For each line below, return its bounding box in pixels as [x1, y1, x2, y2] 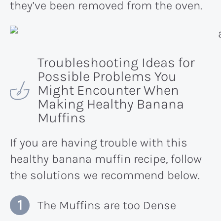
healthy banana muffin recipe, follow [10, 152, 202, 166]
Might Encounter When [37, 82, 179, 99]
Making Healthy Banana [37, 96, 184, 112]
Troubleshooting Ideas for [37, 54, 195, 71]
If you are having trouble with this [10, 136, 187, 150]
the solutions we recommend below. [10, 168, 200, 183]
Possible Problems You [37, 68, 177, 85]
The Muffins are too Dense [37, 198, 176, 213]
